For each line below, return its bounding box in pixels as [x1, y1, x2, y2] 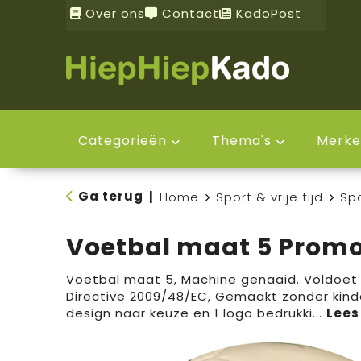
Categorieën [77, 131, 167, 150]
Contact [157, 5, 219, 22]
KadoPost [231, 5, 301, 22]
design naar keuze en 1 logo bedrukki [65, 305, 313, 322]
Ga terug [77, 188, 143, 205]
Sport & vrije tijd [215, 189, 323, 205]
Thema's [211, 131, 272, 150]
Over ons [81, 5, 145, 22]
